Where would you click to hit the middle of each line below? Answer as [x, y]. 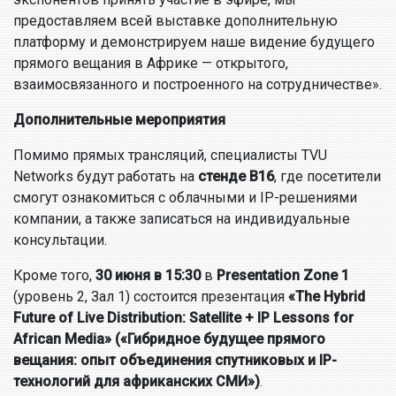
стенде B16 [236, 176]
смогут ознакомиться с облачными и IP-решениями [185, 198]
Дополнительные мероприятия [119, 120]
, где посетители [327, 176]
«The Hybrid [327, 297]
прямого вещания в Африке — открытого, [151, 63]
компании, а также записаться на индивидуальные [182, 219]
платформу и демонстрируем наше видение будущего [194, 42]
